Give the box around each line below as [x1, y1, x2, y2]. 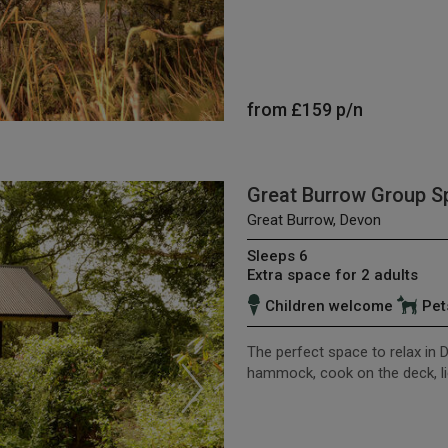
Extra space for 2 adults [246, 266, 418, 285]
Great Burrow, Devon [246, 211, 381, 230]
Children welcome [264, 297, 393, 316]
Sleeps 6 [246, 247, 308, 266]
